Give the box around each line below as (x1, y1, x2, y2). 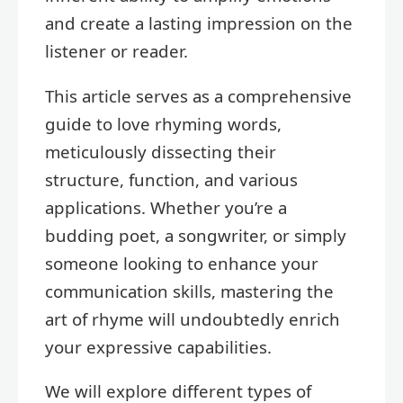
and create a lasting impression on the (45, 12, 353, 35)
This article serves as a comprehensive (45, 84, 352, 107)
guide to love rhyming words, (45, 112, 282, 135)
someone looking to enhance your (45, 251, 318, 274)
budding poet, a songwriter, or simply (45, 223, 346, 246)
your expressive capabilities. (45, 335, 272, 358)
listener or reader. (45, 40, 188, 63)
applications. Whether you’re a (45, 195, 287, 219)
